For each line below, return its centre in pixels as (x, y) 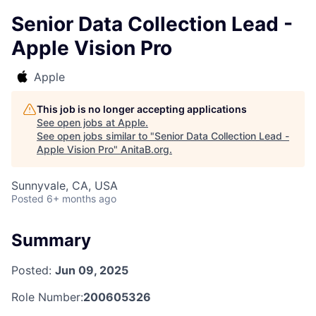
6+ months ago (81, 199)
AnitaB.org (145, 149)
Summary (51, 240)
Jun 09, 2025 (92, 270)
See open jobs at (77, 122)
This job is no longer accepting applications (142, 109)
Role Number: (47, 297)
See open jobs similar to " (96, 136)
